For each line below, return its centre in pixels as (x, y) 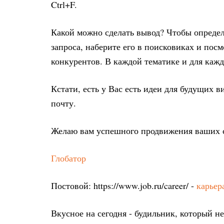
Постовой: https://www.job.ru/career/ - (124, 185)
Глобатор (68, 158)
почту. (63, 103)
